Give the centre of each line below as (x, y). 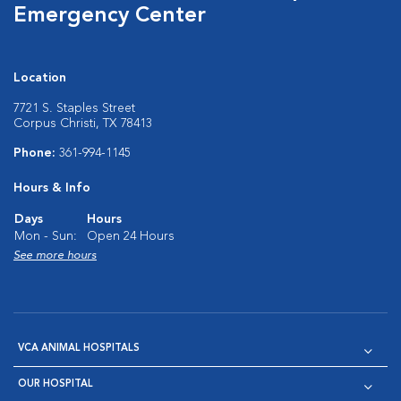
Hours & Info (52, 188)
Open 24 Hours (131, 236)
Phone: (36, 153)
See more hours (55, 256)
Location (40, 78)
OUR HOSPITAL (55, 384)
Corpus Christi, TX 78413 (83, 124)
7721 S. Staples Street (74, 108)
